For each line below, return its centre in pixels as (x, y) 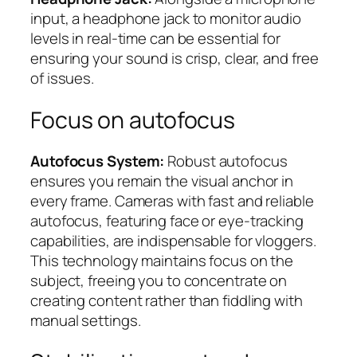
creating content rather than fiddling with (167, 301)
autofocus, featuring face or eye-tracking (167, 221)
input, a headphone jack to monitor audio (166, 19)
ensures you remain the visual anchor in (162, 181)
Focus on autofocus (133, 120)
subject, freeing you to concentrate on (159, 281)
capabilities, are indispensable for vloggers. (173, 241)
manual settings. (86, 321)
